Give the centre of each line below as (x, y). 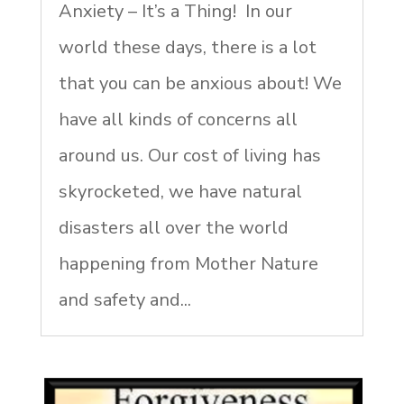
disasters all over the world (173, 228)
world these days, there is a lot (187, 48)
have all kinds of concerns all (178, 120)
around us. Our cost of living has (189, 156)
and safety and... (124, 300)
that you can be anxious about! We (200, 84)
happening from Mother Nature (188, 264)
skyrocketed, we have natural (180, 192)
